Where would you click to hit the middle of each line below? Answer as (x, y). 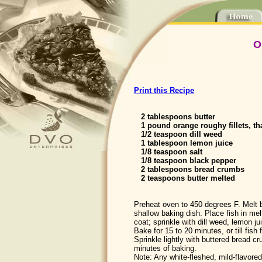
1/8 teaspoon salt (168, 152)
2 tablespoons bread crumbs (189, 169)
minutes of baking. (165, 248)
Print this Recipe (164, 90)
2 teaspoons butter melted (185, 178)
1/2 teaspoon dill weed (178, 134)
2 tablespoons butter (175, 117)
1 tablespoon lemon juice (183, 143)
